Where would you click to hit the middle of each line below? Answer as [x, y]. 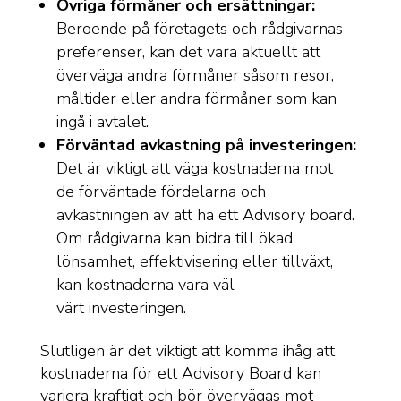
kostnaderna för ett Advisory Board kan [180, 373]
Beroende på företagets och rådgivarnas [199, 29]
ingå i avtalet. [104, 122]
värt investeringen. [123, 308]
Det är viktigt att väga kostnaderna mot [194, 168]
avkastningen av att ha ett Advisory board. [205, 215]
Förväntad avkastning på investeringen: [206, 145]
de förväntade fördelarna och [161, 192]
